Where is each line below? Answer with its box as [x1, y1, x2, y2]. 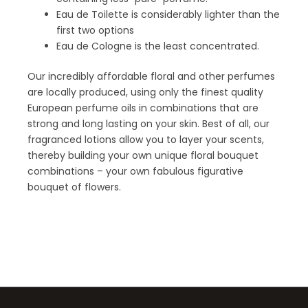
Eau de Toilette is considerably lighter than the [56, 7, 280, 21]
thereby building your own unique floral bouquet [27, 148, 258, 162]
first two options [56, 23, 134, 37]
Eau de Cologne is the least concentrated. [56, 38, 259, 53]
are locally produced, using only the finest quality [27, 85, 263, 99]
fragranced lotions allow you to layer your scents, [27, 132, 264, 146]
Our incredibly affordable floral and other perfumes [27, 69, 275, 83]
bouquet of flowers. [27, 179, 121, 194]
